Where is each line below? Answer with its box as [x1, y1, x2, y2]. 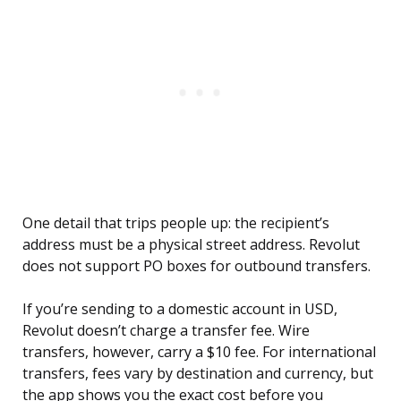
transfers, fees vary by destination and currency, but [22, 363, 373, 384]
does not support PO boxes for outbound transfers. [22, 256, 371, 277]
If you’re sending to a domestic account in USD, [22, 299, 337, 320]
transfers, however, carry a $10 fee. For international [22, 342, 376, 363]
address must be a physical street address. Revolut [22, 235, 360, 255]
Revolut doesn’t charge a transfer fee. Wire [22, 320, 310, 341]
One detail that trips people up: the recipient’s [22, 213, 329, 234]
